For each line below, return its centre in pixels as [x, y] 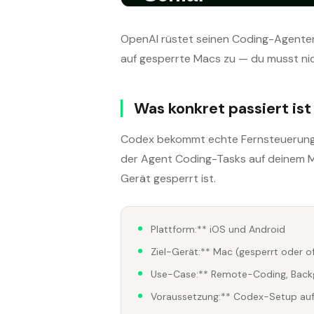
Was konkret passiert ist [223, 108]
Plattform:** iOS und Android [218, 230]
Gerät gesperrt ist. [168, 178]
